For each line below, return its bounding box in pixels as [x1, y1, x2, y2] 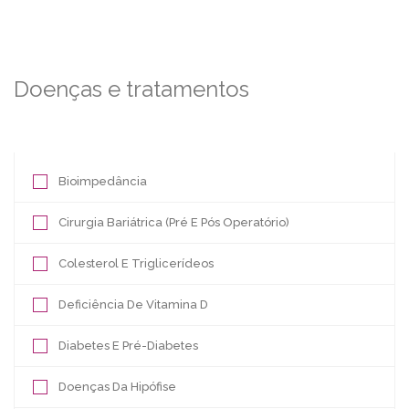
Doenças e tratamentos [14, 76, 249, 103]
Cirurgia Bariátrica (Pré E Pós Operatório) [58, 215, 289, 230]
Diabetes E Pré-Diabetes [58, 339, 198, 353]
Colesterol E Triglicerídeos [58, 257, 214, 271]
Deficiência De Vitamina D [58, 298, 208, 312]
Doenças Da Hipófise [58, 380, 176, 394]
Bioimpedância [58, 174, 147, 189]
